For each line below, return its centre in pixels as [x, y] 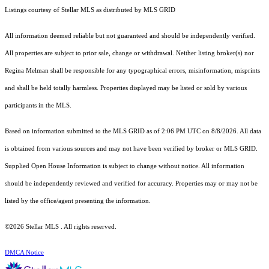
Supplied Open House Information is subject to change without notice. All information [125, 166]
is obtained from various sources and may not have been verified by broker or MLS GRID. [131, 149]
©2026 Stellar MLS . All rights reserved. [61, 227]
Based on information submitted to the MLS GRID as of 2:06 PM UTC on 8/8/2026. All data [133, 131]
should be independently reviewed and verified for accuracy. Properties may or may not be [131, 184]
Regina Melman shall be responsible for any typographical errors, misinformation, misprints [132, 71]
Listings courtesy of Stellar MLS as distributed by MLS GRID [90, 10]
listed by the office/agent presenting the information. [78, 201]
